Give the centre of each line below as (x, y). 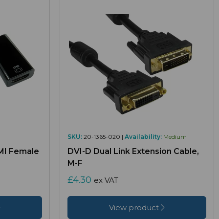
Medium (175, 137)
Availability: (143, 137)
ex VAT (106, 180)
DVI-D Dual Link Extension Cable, (133, 152)
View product (135, 208)
